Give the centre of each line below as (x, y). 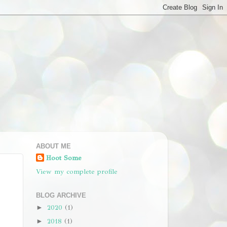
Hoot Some (64, 158)
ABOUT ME (53, 146)
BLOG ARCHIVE (61, 195)
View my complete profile (77, 171)
